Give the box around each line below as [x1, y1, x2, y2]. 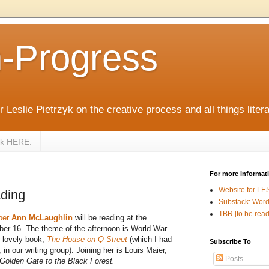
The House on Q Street [47, 234, 127, 244]
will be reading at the [73, 213, 147, 222]
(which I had [127, 234, 172, 244]
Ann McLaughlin [11, 213, 73, 222]
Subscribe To [210, 238, 251, 246]
